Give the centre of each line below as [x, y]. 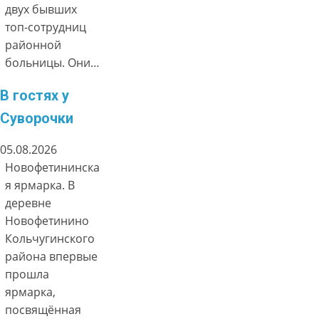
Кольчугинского [50, 239]
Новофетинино [47, 221]
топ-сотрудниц [46, 27]
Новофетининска [53, 168]
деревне [28, 203]
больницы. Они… [53, 63]
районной [33, 45]
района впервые [52, 257]
